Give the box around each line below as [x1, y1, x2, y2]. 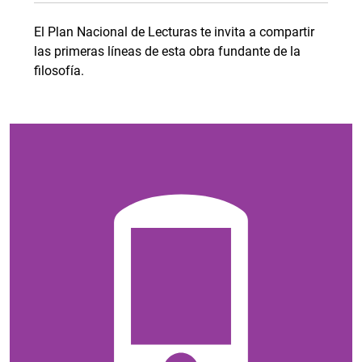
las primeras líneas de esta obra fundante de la [34, 44, 301, 59]
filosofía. [34, 63, 84, 78]
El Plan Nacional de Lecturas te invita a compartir [34, 24, 314, 40]
